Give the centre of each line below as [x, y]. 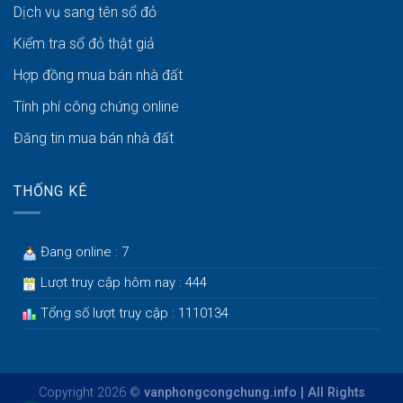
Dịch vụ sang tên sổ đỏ [85, 12]
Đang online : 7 [83, 252]
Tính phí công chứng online [96, 106]
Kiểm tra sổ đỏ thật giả [84, 43]
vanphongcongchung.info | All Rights [254, 393]
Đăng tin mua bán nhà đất [94, 138]
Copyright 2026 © [91, 393]
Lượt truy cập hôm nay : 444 [122, 283]
